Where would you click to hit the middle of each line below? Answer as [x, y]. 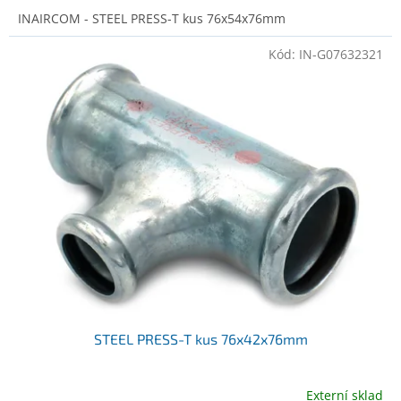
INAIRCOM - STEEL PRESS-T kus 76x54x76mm [152, 19]
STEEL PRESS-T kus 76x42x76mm [200, 338]
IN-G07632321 [341, 55]
